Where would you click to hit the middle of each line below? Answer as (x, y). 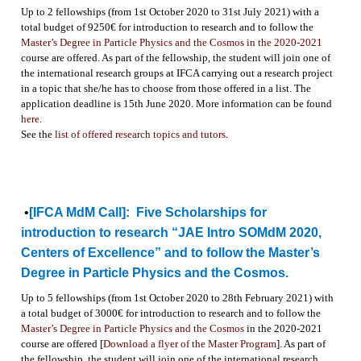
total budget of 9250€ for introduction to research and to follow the (167, 27)
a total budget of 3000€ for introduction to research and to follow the (170, 313)
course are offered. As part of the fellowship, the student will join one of (175, 58)
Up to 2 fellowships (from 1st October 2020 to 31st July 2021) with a (170, 12)
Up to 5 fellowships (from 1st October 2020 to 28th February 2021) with (177, 298)
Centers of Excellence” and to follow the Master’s (170, 252)
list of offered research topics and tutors (140, 134)
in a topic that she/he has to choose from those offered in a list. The (166, 88)
